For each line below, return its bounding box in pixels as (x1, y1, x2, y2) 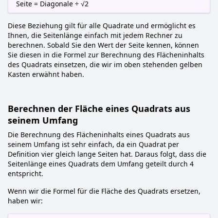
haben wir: (8, 196, 43, 205)
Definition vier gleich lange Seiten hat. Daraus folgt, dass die (8, 149, 206, 159)
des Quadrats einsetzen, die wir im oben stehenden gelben (8, 60, 202, 69)
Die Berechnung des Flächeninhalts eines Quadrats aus (8, 130, 190, 139)
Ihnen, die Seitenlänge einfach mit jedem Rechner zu (8, 31, 182, 40)
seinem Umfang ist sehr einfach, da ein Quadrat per (8, 140, 179, 149)
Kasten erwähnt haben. (8, 70, 84, 79)
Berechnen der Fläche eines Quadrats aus (8, 103, 190, 114)
